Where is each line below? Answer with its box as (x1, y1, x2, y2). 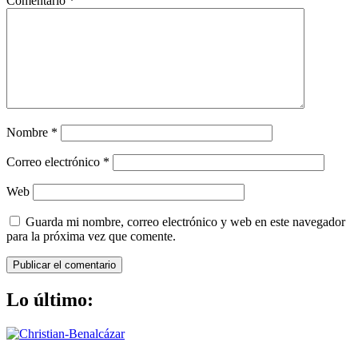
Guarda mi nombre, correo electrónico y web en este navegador (26, 214, 345, 229)
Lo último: (6, 288, 93, 310)
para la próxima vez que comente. (6, 229, 176, 243)
